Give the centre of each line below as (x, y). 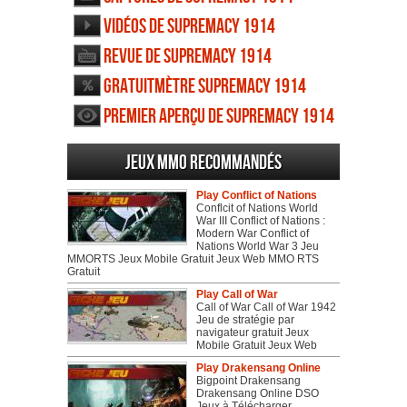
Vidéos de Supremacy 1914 (189, 26)
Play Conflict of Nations (257, 195)
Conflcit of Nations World (257, 208)
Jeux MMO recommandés (203, 163)
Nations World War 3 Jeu (258, 246)
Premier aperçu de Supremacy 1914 (219, 116)
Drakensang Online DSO (258, 393)
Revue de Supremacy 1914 (188, 56)
